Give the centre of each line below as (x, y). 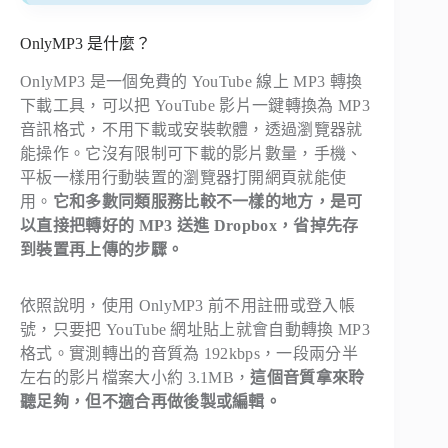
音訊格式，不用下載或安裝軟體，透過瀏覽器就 (191, 130)
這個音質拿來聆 (307, 378)
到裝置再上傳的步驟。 (102, 250)
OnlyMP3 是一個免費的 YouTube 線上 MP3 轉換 (191, 82)
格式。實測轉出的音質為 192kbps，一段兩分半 (189, 354)
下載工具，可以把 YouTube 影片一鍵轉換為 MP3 (195, 106)
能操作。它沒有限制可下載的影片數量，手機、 (191, 154)
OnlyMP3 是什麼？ (85, 43)
